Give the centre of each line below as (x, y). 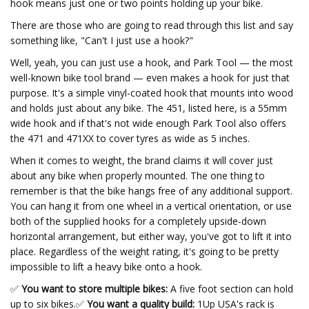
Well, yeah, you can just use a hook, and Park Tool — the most (152, 62)
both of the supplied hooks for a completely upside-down (138, 221)
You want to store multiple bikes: (93, 289)
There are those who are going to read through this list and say (152, 25)
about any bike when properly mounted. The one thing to (138, 176)
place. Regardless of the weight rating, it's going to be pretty (144, 251)
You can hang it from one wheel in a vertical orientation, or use (151, 206)
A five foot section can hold (230, 289)
